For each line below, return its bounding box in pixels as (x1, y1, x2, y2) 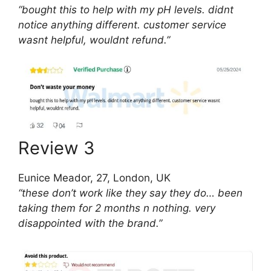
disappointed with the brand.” (18, 217, 162, 229)
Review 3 (18, 137, 94, 158)
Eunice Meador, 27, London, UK (18, 171, 171, 184)
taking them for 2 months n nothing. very (18, 201, 215, 214)
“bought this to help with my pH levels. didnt (18, 4, 233, 16)
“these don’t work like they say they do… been (18, 186, 243, 199)
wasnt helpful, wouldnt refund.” (18, 34, 170, 47)
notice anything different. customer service (18, 19, 226, 31)
